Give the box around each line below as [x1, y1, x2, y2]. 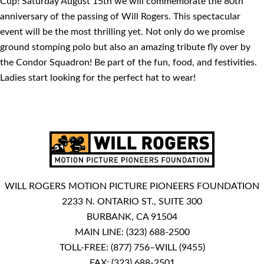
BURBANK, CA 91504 [87, 212, 177, 222]
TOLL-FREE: [59, 242, 111, 252]
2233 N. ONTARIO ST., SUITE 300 [62, 196, 202, 206]
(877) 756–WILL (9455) [110, 242, 205, 252]
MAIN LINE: [74, 227, 126, 237]
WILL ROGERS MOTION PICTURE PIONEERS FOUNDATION [5, 181, 259, 191]
